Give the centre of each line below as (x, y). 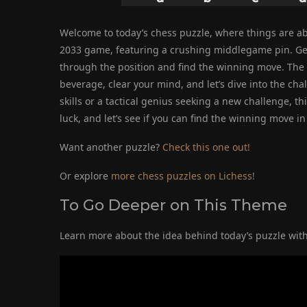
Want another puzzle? (111, 147)
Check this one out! (206, 147)
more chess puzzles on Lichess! (183, 176)
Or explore (85, 176)
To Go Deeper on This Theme (173, 205)
